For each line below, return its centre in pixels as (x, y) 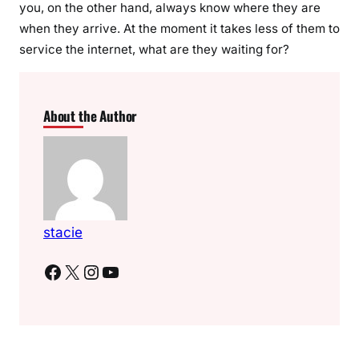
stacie (63, 232)
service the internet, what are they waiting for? (154, 49)
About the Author (91, 116)
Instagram (89, 270)
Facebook (48, 270)
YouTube (106, 270)
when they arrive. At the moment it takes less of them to (179, 28)
